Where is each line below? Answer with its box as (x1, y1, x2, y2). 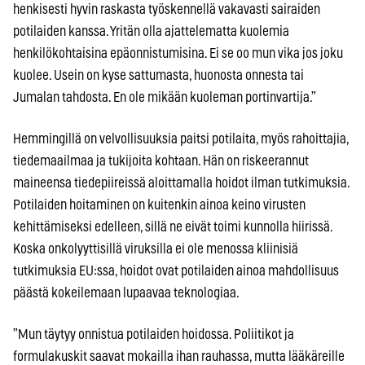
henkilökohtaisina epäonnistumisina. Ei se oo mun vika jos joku (13, 46, 343, 60)
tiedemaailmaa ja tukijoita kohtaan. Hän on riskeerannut (13, 153, 309, 168)
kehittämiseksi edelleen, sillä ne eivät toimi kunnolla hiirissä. (13, 219, 332, 234)
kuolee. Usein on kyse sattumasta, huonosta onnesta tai (13, 68, 304, 82)
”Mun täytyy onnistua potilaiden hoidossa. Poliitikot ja (13, 327, 294, 341)
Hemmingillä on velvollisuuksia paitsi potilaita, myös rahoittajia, (13, 131, 349, 146)
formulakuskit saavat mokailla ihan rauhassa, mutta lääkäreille (13, 349, 345, 363)
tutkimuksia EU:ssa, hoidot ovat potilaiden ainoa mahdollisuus (13, 263, 339, 278)
